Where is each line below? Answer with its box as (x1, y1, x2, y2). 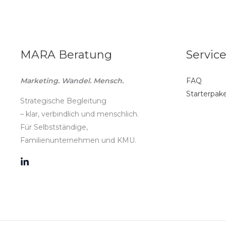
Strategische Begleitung (20, 96, 106, 106)
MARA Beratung (20, 48, 112, 62)
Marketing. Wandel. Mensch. (20, 76, 124, 86)
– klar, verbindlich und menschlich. (20, 109, 139, 119)
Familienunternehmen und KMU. (20, 136, 136, 145)
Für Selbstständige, (20, 123, 88, 132)
